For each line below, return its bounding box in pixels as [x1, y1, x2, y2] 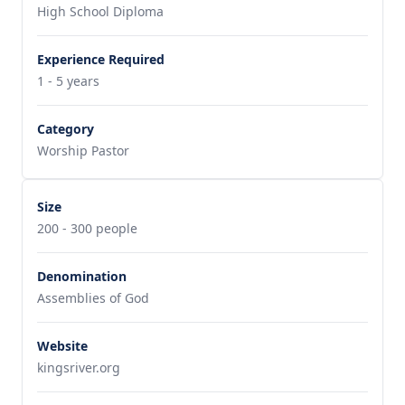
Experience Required [37, 51, 165, 68]
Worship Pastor [37, 142, 129, 159]
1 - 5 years [37, 72, 99, 89]
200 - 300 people [37, 220, 137, 237]
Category [37, 120, 94, 137]
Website [37, 337, 88, 354]
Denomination [37, 268, 127, 285]
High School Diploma [37, 3, 164, 20]
